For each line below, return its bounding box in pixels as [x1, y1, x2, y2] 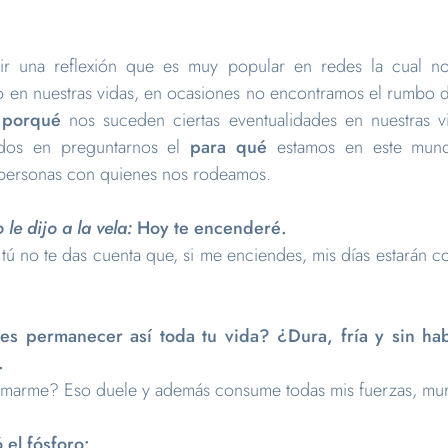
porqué [2, 107, 62, 133]
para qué [190, 134, 268, 160]
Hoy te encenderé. [137, 215, 287, 241]
